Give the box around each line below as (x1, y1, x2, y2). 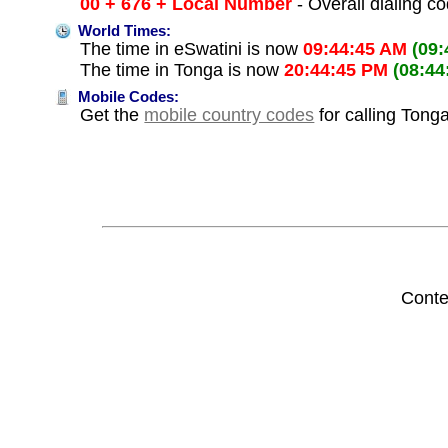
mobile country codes (144, 105, 315, 126)
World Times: (74, 23, 172, 40)
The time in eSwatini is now (80, 39, 304, 60)
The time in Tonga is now (80, 60, 285, 81)
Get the (80, 105, 145, 126)
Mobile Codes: (74, 89, 180, 106)
